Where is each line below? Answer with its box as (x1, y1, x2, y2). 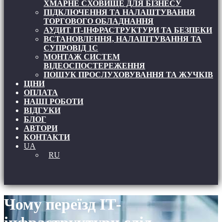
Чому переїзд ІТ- (4, 195, 121, 214)
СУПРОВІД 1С (44, 44, 98, 52)
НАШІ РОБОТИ (24, 97, 83, 106)
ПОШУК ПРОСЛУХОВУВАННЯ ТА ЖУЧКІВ (44, 70, 213, 79)
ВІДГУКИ (24, 106, 60, 114)
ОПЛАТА (24, 88, 58, 97)
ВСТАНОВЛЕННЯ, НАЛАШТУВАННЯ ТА (44, 35, 202, 43)
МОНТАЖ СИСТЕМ (44, 53, 120, 61)
